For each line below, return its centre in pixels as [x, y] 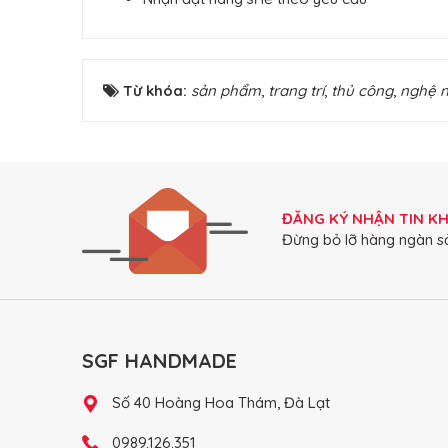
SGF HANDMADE [159, 360]
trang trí [296, 90]
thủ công [362, 90]
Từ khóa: [157, 90]
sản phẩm [226, 90]
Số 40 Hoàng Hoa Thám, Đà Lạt [221, 402]
